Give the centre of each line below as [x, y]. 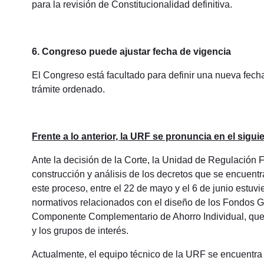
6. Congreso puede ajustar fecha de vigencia [131, 52]
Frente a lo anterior [73, 137]
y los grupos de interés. [80, 231]
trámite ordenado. [68, 90]
